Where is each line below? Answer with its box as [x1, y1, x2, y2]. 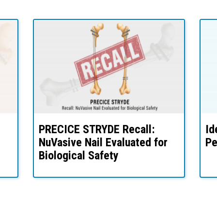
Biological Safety [39, 149, 119, 163]
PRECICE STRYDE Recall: [39, 123, 155, 137]
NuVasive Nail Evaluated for [39, 136, 168, 150]
